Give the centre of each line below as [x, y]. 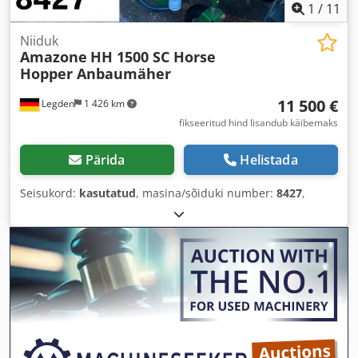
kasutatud [107, 193]
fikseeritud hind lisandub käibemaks [259, 123]
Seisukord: [50, 193]
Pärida [105, 160]
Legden [57, 103]
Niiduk [39, 41]
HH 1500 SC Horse [153, 57]
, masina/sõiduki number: [206, 193]
